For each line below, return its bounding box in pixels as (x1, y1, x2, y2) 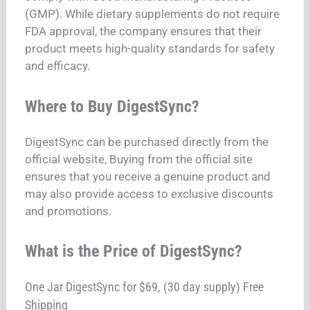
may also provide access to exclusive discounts (25, 186, 274, 201)
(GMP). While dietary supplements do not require (25, 7, 280, 21)
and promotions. (25, 203, 112, 218)
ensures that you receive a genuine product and (25, 169, 271, 183)
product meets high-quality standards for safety (25, 42, 275, 56)
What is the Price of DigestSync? (25, 241, 243, 262)
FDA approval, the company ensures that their (25, 24, 262, 39)
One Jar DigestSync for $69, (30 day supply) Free (25, 280, 264, 295)
